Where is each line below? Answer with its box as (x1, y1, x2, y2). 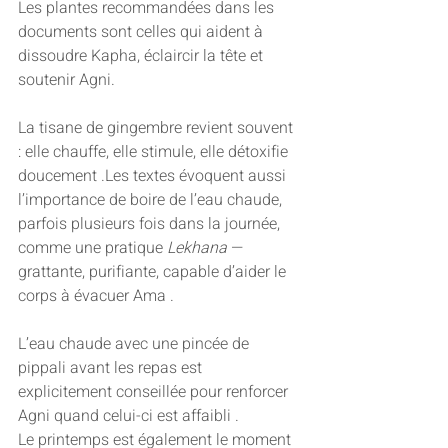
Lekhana (167, 236, 227, 261)
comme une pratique (18, 236, 167, 261)
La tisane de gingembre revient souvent (18, 116, 297, 141)
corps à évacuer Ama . (18, 284, 174, 309)
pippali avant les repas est (18, 356, 206, 381)
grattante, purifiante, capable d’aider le (18, 260, 290, 285)
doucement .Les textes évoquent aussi (18, 164, 290, 189)
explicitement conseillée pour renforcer (18, 380, 292, 405)
